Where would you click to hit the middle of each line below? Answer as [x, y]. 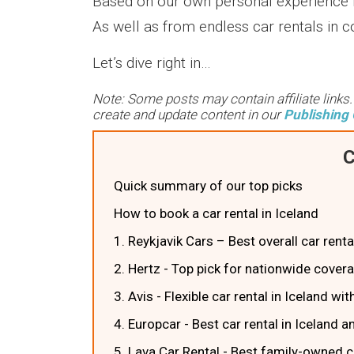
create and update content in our [188, 115]
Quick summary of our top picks [208, 186]
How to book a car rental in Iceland [216, 213]
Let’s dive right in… [152, 63]
